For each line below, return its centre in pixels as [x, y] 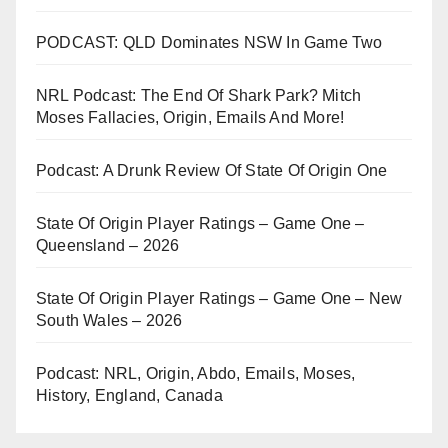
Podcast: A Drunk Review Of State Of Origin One [212, 171]
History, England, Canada [129, 396]
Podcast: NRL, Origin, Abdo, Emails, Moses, [196, 374]
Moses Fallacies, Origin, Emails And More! [190, 118]
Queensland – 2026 [108, 246]
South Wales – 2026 [109, 321]
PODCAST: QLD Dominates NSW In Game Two [209, 43]
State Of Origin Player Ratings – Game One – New [219, 299]
